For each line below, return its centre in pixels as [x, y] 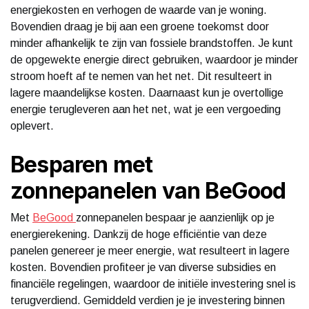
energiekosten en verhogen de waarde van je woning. [139, 10]
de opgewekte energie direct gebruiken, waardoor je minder [154, 59]
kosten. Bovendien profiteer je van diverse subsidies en [143, 267]
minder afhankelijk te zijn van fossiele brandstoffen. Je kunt [152, 43]
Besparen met [82, 164]
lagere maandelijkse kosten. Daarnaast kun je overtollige [147, 92]
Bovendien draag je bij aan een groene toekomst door [140, 26]
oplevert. [32, 126]
